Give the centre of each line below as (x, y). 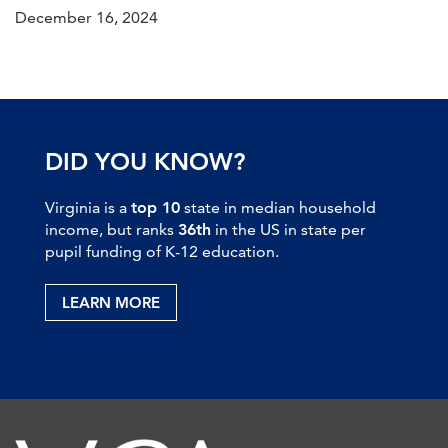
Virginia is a (88, 207)
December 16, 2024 (86, 17)
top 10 (155, 207)
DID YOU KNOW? (145, 161)
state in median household (278, 207)
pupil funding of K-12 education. (162, 251)
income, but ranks (111, 229)
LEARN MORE (111, 302)
